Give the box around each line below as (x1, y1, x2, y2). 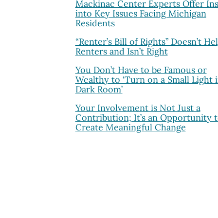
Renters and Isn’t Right (75, 45, 168, 57)
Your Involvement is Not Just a (75, 102, 200, 113)
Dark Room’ (75, 83, 123, 95)
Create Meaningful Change (75, 121, 186, 133)
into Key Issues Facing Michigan (75, 7, 206, 19)
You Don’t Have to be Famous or (75, 64, 207, 75)
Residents (75, 17, 115, 29)
